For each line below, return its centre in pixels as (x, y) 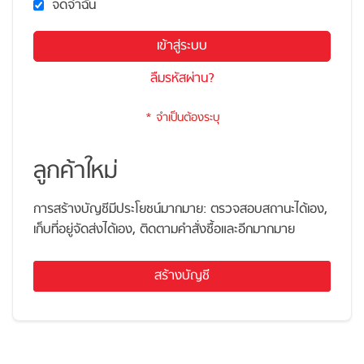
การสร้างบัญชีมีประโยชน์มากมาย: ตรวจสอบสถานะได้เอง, (180, 210)
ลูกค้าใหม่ (76, 172)
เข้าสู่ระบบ (182, 46)
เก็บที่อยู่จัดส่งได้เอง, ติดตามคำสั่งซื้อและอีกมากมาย (164, 230)
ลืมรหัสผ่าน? (182, 79)
